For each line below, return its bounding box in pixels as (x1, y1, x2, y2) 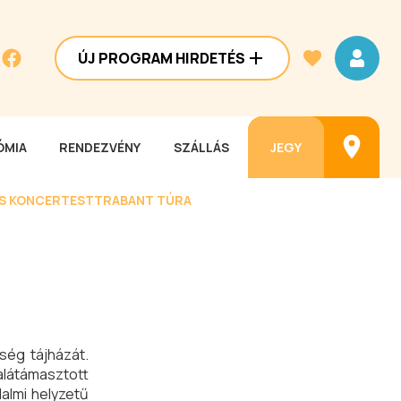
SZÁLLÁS (174, 139, 230, 156)
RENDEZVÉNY (59, 139, 141, 156)
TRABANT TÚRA (94, 191, 192, 209)
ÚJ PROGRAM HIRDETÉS (78, 48, 245, 68)
